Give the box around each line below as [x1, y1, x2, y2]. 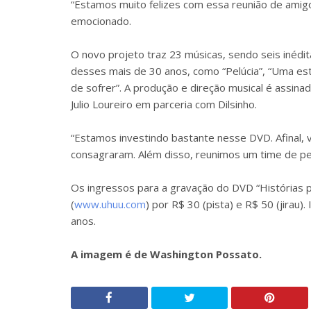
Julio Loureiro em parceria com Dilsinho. [71, 97, 257, 111]
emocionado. [71, 14, 131, 28]
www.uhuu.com [74, 197, 146, 211]
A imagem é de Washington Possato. [71, 247, 262, 261]
